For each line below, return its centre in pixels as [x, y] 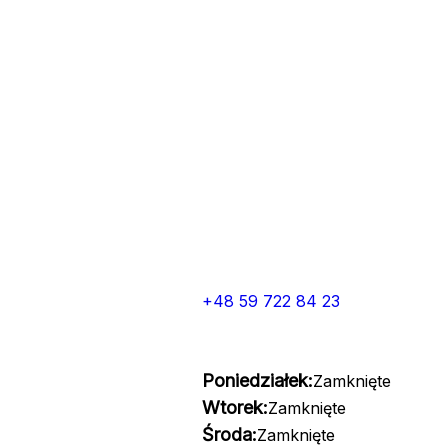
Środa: [229, 434]
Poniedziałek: [257, 380]
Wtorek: [234, 407]
